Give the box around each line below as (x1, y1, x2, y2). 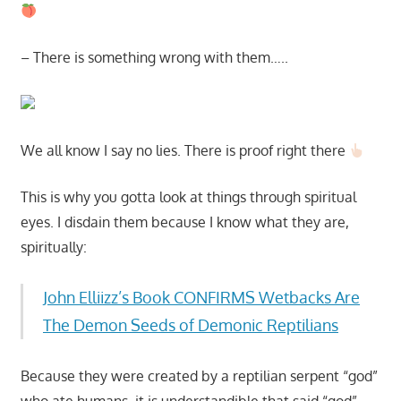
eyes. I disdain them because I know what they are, (20, 213, 349, 232)
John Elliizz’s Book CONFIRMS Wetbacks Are (43, 287, 360, 308)
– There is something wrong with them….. (20, 48, 288, 67)
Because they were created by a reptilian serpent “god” (20, 367, 378, 386)
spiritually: (20, 238, 87, 257)
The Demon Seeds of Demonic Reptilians (43, 315, 338, 336)
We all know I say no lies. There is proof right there (20, 141, 349, 160)
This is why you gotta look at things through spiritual (20, 188, 356, 207)
